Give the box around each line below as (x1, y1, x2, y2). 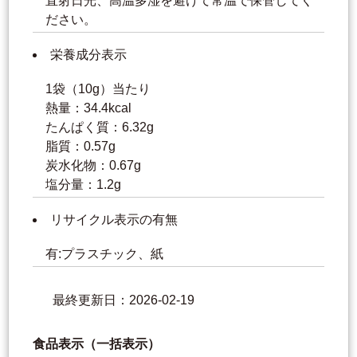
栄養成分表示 (50, 48, 127, 62)
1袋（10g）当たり (45, 82, 151, 96)
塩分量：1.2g (45, 178, 121, 192)
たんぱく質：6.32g (45, 120, 154, 135)
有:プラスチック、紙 (45, 247, 167, 261)
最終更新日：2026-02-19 (53, 293, 194, 308)
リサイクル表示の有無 (50, 213, 178, 227)
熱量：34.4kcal (45, 101, 131, 116)
